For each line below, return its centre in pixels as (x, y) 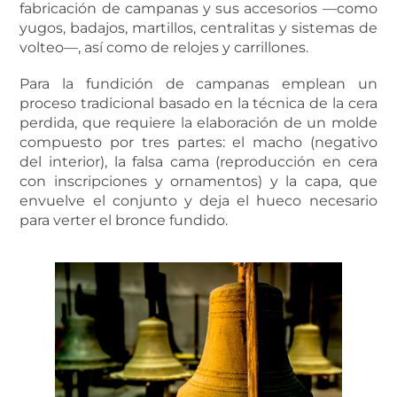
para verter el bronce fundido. (124, 221)
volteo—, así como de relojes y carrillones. (164, 48)
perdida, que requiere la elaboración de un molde (198, 123)
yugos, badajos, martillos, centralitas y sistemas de (198, 28)
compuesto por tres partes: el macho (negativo (198, 143)
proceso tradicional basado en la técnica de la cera (198, 104)
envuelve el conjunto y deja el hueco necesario (198, 201)
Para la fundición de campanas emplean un (198, 84)
